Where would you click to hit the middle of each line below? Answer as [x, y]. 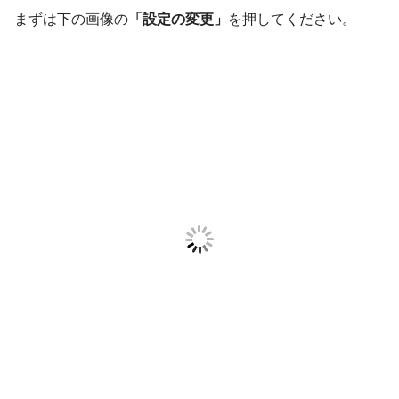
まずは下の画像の [71, 20]
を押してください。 [292, 20]
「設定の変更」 [178, 20]
